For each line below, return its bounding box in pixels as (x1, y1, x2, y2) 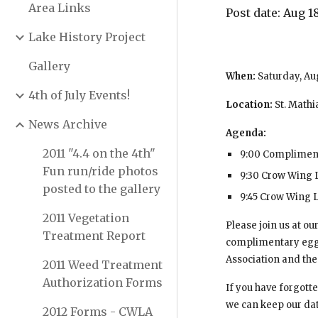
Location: (226, 99, 275, 111)
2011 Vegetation (43, 211, 129, 225)
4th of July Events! (28, 88, 130, 102)
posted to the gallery (43, 182, 160, 196)
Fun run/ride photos (43, 164, 158, 178)
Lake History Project (28, 30, 146, 44)
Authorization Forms (43, 275, 163, 290)
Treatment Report (43, 229, 146, 243)
